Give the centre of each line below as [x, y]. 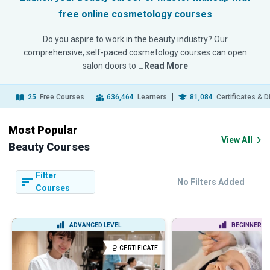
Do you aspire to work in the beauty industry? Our [135, 39]
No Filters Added [211, 182]
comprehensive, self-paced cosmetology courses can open [135, 52]
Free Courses [61, 97]
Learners [151, 97]
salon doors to [110, 66]
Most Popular [43, 130]
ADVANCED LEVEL [95, 225]
